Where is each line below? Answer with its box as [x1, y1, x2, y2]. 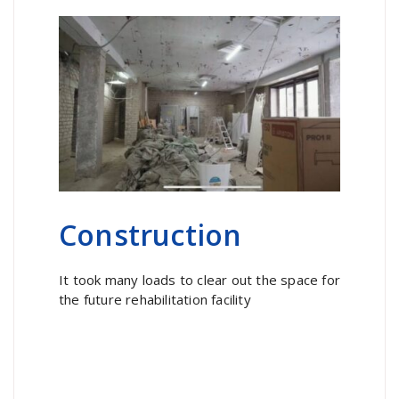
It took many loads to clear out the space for [59, 270, 341, 289]
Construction [59, 215, 242, 254]
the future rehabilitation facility [59, 289, 251, 308]
